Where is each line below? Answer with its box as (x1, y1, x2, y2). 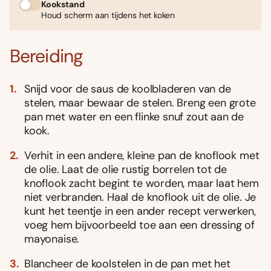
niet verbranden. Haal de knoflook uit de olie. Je (24, 189, 256, 204)
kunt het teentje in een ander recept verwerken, (24, 203, 256, 218)
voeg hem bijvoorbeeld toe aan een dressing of (24, 217, 255, 232)
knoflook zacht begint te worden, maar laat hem (24, 175, 259, 191)
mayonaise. (24, 231, 80, 246)
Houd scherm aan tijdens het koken (41, 10, 175, 21)
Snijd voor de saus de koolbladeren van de (24, 81, 234, 96)
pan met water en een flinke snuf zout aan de (24, 109, 244, 124)
